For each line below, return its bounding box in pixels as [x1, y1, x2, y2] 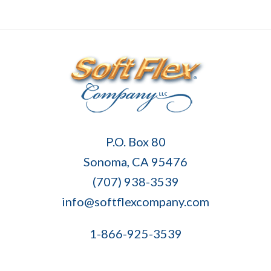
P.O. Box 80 [105, 134, 166, 149]
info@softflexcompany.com [62, 194, 209, 209]
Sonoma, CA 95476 [83, 154, 188, 169]
